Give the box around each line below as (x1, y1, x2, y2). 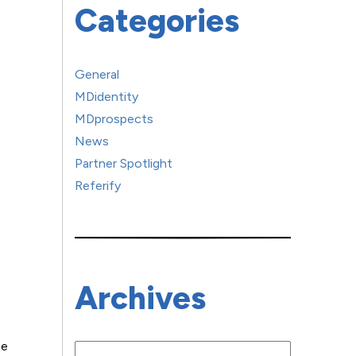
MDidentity (75, 89, 139, 104)
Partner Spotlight (75, 156, 173, 171)
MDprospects (75, 111, 154, 126)
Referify (75, 178, 122, 193)
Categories (75, 2, 240, 40)
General (75, 67, 120, 82)
